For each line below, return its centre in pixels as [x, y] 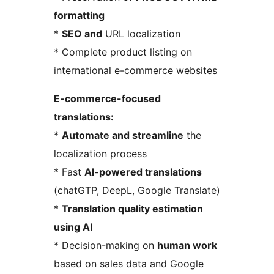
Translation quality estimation [132, 209]
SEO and [82, 34]
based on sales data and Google [129, 264]
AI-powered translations [143, 172]
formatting [79, 16]
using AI [73, 227]
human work [187, 246]
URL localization [141, 34]
